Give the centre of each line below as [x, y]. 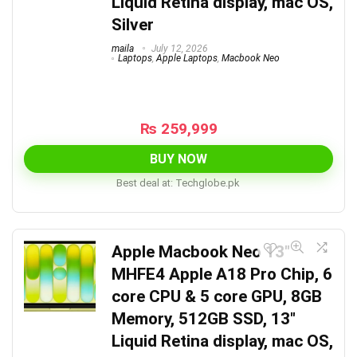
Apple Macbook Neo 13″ [201, 252]
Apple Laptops [187, 59]
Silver [133, 24]
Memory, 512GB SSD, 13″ [204, 319]
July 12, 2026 [178, 48]
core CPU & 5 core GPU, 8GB [217, 297]
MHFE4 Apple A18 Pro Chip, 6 [222, 275]
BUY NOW [178, 159]
